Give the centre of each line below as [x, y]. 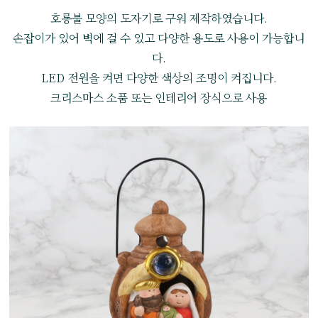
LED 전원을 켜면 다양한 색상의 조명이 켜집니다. [159, 78]
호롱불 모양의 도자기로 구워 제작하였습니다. [159, 18]
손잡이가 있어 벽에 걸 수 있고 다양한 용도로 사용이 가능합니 [159, 38]
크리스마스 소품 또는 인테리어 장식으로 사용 [159, 98]
